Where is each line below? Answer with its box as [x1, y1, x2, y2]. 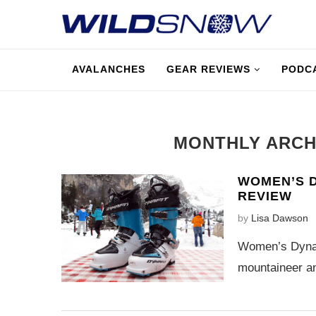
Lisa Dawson [251, 212, 308, 224]
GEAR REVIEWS [166, 63, 250, 75]
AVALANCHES [72, 63, 145, 75]
